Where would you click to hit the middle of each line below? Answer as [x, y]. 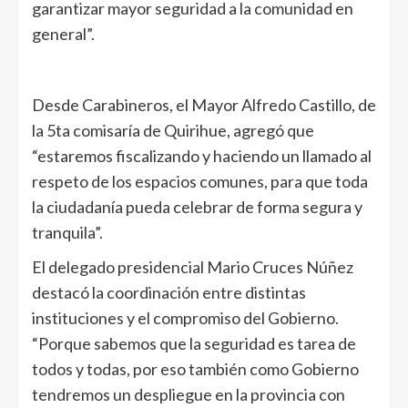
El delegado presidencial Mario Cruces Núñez [193, 267]
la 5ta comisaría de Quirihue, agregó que [173, 131]
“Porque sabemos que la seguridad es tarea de [194, 344]
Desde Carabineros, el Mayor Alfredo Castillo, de [204, 105]
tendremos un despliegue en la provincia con [189, 395]
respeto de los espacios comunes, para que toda [200, 182]
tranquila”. [67, 233]
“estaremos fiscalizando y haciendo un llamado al [202, 156]
